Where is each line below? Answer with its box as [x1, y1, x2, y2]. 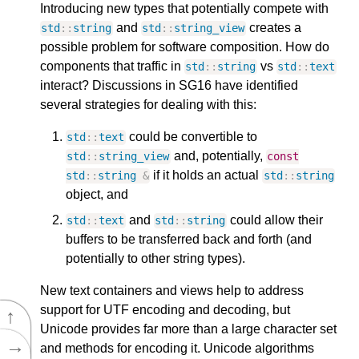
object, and [66, 188, 128, 202]
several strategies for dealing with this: [40, 98, 256, 112]
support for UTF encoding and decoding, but [40, 303, 290, 317]
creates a [245, 21, 301, 35]
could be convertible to [125, 130, 257, 144]
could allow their [226, 213, 323, 228]
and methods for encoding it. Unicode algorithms [40, 341, 314, 356]
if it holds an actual [150, 168, 263, 183]
